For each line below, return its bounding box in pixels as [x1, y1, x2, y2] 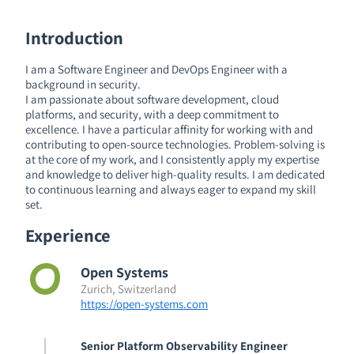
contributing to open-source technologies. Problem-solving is [25, 136, 325, 152]
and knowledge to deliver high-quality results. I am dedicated [25, 166, 325, 182]
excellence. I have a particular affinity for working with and [25, 121, 313, 137]
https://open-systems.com [81, 296, 208, 311]
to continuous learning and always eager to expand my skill [25, 181, 316, 197]
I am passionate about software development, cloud [25, 91, 279, 107]
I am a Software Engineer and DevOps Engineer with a [25, 61, 288, 77]
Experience [25, 224, 111, 247]
